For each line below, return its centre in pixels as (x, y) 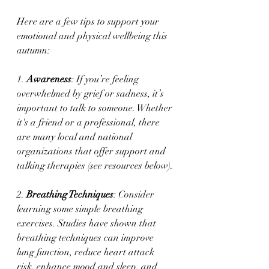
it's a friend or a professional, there (89, 122)
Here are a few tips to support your (89, 22)
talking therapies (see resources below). (95, 166)
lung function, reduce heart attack (87, 252)
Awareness (49, 79)
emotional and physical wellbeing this (93, 36)
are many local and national (76, 137)
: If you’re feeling (106, 79)
